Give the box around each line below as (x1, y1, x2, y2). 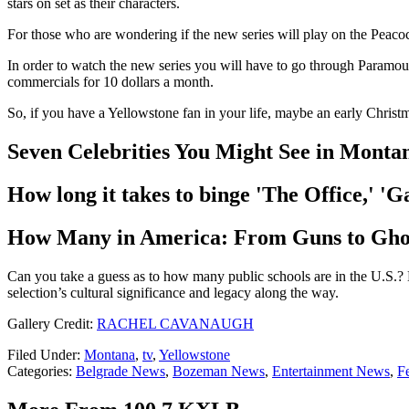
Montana (84, 347, 135, 363)
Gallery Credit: (7, 316, 97, 332)
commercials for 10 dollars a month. (7, 74, 214, 90)
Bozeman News (173, 363, 265, 380)
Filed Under (7, 347, 77, 363)
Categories (7, 363, 68, 380)
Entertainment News (272, 363, 390, 380)
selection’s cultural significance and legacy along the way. (7, 285, 339, 301)
